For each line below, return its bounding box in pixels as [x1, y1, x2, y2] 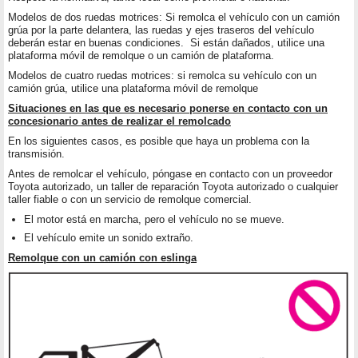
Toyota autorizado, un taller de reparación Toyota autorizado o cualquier [8, 181, 338, 193]
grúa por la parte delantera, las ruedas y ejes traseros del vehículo [8, 24, 314, 37]
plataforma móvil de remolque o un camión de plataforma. [8, 50, 274, 62]
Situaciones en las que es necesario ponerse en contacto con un [8, 102, 328, 115]
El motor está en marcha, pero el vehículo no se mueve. [24, 213, 284, 226]
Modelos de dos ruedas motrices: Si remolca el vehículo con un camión [8, 11, 340, 24]
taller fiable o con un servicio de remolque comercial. [8, 193, 252, 206]
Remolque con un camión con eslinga [8, 252, 197, 265]
